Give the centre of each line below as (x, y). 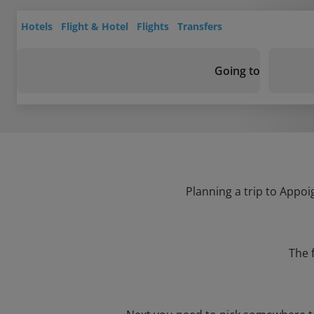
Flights (153, 26)
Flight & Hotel (95, 26)
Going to (237, 71)
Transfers (200, 26)
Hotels (37, 26)
